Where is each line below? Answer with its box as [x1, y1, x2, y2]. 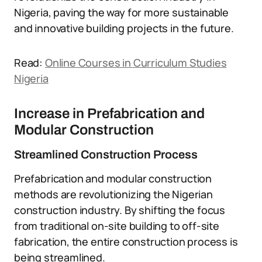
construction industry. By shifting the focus [14, 203, 226, 217]
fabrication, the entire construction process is [14, 235, 238, 249]
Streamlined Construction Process [14, 148, 198, 161]
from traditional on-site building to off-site [14, 219, 219, 233]
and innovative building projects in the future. [14, 21, 234, 35]
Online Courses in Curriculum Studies [44, 56, 227, 70]
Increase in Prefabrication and [14, 106, 205, 121]
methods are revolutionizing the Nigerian [14, 187, 213, 201]
